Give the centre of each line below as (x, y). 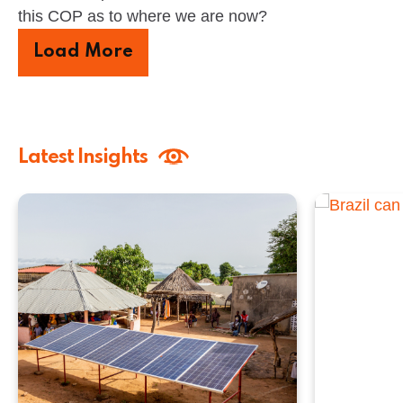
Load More (83, 52)
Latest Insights (83, 157)
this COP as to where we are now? (143, 16)
